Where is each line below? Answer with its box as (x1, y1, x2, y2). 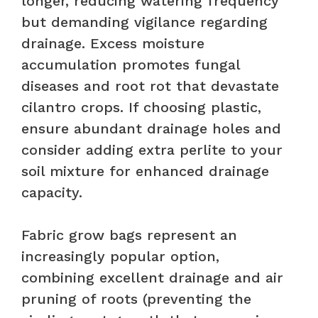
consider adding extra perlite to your (21, 141, 283, 158)
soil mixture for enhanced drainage (21, 162, 269, 180)
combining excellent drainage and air (21, 268, 283, 286)
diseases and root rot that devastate (21, 77, 279, 94)
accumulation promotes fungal (21, 55, 240, 73)
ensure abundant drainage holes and (21, 119, 281, 137)
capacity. (21, 183, 82, 201)
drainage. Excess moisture (21, 34, 204, 52)
